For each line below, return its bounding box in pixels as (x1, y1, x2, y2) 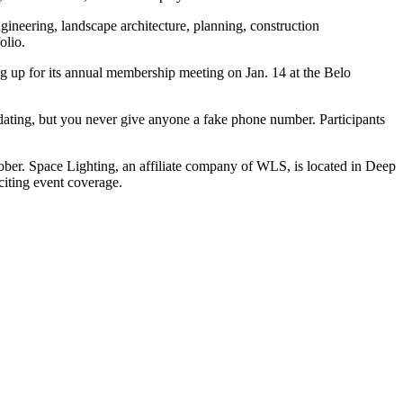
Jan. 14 (246, 65, 286, 80)
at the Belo (286, 65, 351, 80)
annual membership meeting (65, 65, 224, 80)
